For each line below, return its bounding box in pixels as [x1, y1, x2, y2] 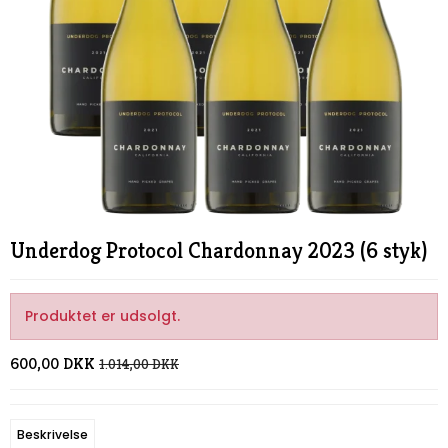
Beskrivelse [17, 426, 89, 444]
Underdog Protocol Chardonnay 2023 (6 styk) [10, 236, 427, 264]
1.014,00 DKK [99, 354, 179, 373]
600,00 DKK [10, 353, 95, 374]
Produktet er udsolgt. [25, 305, 180, 326]
